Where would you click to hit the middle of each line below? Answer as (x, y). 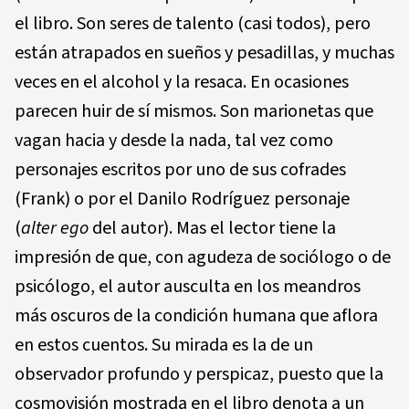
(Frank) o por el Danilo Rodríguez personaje (182, 199)
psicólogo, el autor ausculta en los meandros (188, 286)
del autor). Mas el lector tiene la (212, 228)
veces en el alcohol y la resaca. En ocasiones (182, 82)
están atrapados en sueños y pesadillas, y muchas (204, 52)
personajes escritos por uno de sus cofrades (180, 169)
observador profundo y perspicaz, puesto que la (199, 374)
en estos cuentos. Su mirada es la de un (164, 345)
